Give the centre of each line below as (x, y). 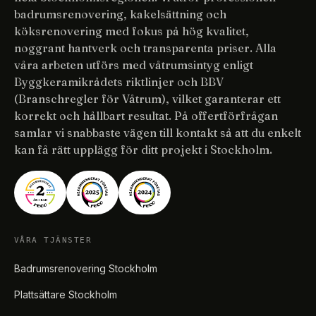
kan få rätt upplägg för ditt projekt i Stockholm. (143, 150)
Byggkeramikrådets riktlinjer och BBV (119, 82)
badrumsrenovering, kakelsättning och (120, 14)
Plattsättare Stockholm (66, 294)
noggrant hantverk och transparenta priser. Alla (145, 48)
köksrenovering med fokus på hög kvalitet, (132, 31)
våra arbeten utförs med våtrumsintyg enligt (134, 65)
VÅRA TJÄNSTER (53, 240)
